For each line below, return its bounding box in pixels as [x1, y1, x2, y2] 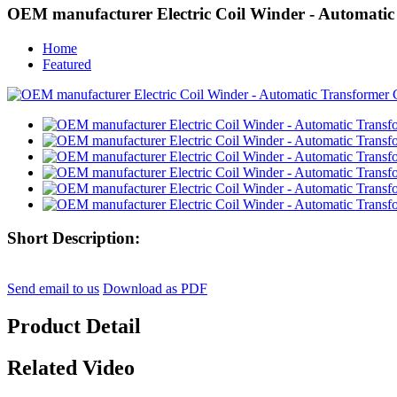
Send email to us [7, 280, 99, 296]
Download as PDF [103, 280, 207, 296]
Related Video [7, 355, 135, 379]
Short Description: [7, 229, 140, 248]
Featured [43, 56, 91, 72]
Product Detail [7, 314, 141, 338]
